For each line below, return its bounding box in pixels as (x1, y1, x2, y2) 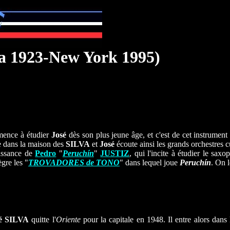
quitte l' (29, 215, 56, 224)
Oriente (55, 215, 81, 224)
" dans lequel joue (120, 158, 180, 167)
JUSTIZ (100, 149, 130, 158)
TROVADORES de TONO (28, 158, 120, 167)
